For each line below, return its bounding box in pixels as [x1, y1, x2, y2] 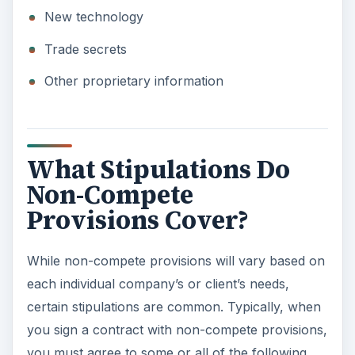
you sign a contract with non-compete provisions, [26, 321, 327, 338]
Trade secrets [44, 40, 127, 57]
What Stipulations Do [26, 151, 290, 187]
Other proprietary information [44, 73, 223, 90]
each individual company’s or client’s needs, [26, 275, 289, 292]
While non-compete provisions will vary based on [26, 252, 325, 269]
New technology [44, 9, 143, 25]
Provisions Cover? [26, 202, 249, 238]
